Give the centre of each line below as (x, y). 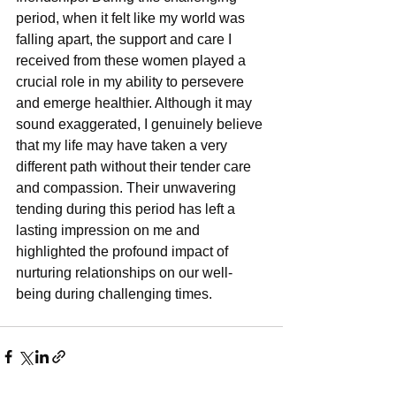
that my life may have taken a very (123, 146)
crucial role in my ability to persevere (132, 82)
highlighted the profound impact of (124, 252)
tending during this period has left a (127, 209)
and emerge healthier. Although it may (136, 103)
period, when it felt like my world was (132, 19)
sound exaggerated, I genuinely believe (141, 125)
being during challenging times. (114, 294)
